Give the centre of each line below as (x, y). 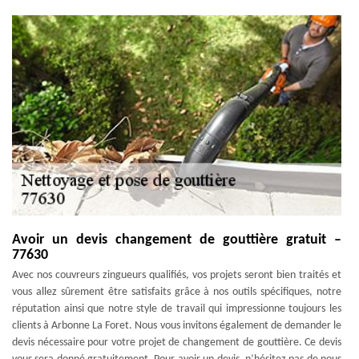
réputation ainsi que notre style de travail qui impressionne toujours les (177, 309)
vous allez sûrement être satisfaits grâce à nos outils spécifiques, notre (177, 292)
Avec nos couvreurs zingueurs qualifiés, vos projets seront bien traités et (177, 275)
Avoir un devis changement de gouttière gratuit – (177, 240)
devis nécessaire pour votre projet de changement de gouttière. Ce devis (177, 343)
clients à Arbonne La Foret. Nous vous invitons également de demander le (177, 326)
